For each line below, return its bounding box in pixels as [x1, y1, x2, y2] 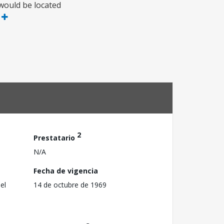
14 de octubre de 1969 [33, 179, 106, 189]
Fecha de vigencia [33, 165, 98, 175]
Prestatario [33, 132, 77, 142]
